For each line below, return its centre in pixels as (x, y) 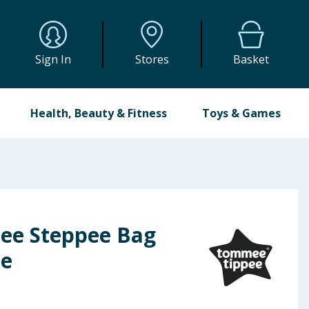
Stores (152, 59)
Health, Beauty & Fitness (99, 113)
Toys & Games (241, 113)
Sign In (53, 59)
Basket (251, 59)
